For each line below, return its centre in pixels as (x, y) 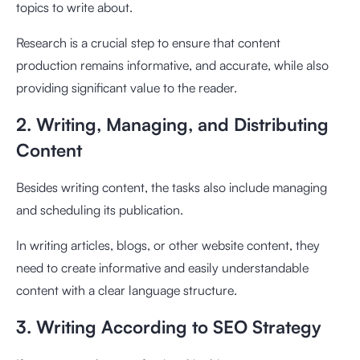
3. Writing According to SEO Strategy (169, 326)
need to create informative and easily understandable (162, 267)
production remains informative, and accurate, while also (172, 65)
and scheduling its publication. (100, 209)
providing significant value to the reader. (127, 87)
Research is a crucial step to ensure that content (148, 42)
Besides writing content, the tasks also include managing (172, 187)
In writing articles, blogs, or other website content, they (168, 245)
